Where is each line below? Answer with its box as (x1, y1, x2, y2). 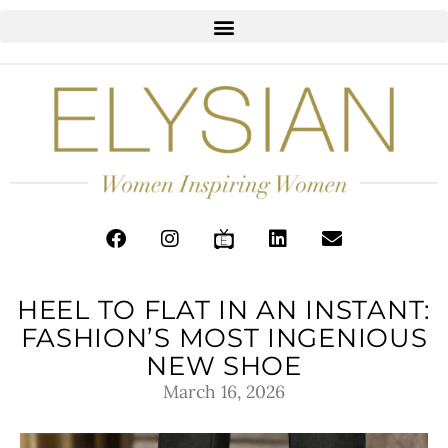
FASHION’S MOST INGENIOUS (20, 321, 428, 353)
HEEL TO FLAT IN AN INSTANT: (17, 293, 431, 325)
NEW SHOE (146, 349, 302, 381)
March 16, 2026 (163, 379, 285, 403)
